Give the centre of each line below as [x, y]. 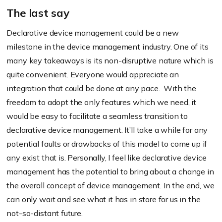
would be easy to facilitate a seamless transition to [97, 116]
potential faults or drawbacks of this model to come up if [107, 143]
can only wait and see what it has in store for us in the [104, 199]
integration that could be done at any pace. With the [101, 88]
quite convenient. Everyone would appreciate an [93, 74]
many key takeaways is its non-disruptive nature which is [110, 60]
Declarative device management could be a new [93, 32]
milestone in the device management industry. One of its [108, 46]
